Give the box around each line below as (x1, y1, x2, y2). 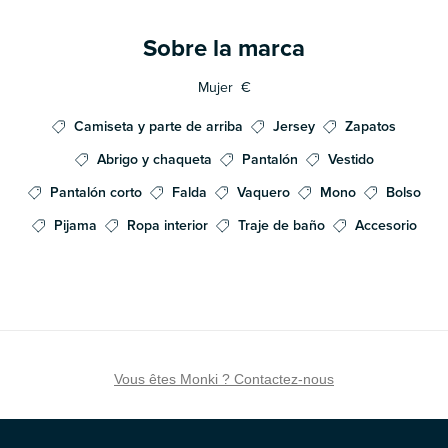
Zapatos (345, 118, 396, 136)
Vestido (327, 151, 374, 169)
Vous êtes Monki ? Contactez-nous (114, 371, 334, 388)
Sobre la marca (143, 34, 305, 64)
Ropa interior (126, 217, 208, 235)
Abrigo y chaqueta (96, 151, 212, 169)
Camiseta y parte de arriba (74, 118, 243, 136)
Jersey (273, 118, 315, 136)
